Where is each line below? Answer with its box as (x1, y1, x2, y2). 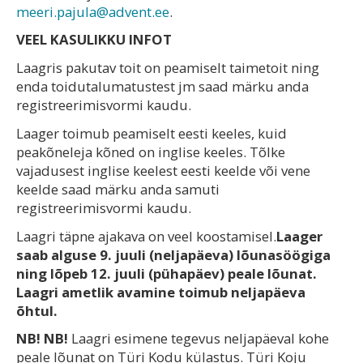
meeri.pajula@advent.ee (16, 2, 169, 21)
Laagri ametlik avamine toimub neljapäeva (16, 282, 305, 301)
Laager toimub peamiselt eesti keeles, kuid (16, 123, 287, 143)
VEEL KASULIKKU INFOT (16, 30, 172, 49)
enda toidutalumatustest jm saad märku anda (16, 77, 309, 96)
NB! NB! (16, 329, 68, 348)
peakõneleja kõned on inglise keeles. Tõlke (16, 142, 285, 161)
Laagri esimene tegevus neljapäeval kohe (68, 329, 329, 348)
